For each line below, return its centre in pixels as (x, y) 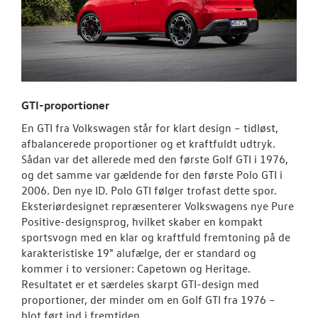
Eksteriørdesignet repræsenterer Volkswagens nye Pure (158, 206)
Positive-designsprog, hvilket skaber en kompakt (142, 222)
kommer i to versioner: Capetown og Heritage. (136, 269)
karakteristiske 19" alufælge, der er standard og (139, 253)
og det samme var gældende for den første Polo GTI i (152, 175)
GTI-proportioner (65, 105)
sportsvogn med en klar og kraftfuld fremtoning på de (156, 237)
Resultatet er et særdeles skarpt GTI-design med (140, 284)
